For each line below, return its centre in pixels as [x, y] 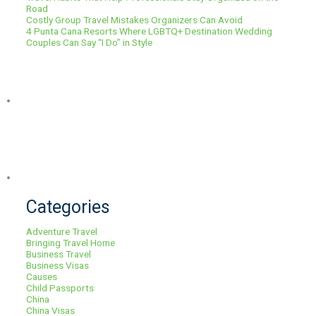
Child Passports [60, 287]
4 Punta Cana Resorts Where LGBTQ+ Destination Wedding [150, 31]
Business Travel [59, 254]
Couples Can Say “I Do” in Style [90, 43]
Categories [68, 207]
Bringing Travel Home [71, 242]
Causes [42, 276]
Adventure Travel [62, 231]
